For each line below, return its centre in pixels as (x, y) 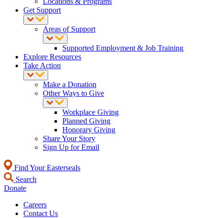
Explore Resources (52, 57)
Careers (35, 205)
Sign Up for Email (71, 147)
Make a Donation (70, 84)
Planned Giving (86, 121)
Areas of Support (69, 29)
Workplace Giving (91, 112)
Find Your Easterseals (46, 168)
